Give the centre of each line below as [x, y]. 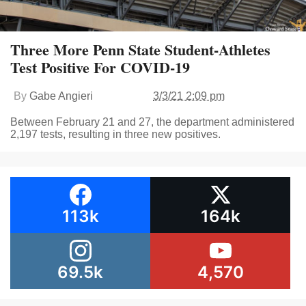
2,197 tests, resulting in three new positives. [115, 135]
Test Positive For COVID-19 [100, 68]
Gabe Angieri [61, 96]
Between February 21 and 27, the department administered [152, 122]
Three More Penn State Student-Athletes [140, 50]
